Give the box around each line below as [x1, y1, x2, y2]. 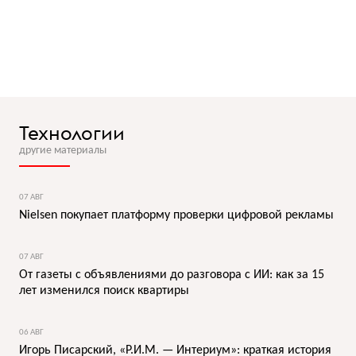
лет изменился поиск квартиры [19, 284, 189, 297]
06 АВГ [19, 327, 44, 337]
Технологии [19, 120, 125, 145]
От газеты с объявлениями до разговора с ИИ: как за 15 [19, 268, 324, 281]
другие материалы [19, 144, 106, 157]
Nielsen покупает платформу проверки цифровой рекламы [19, 208, 334, 222]
